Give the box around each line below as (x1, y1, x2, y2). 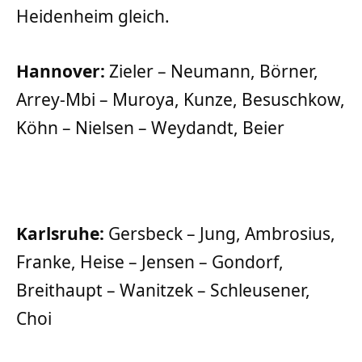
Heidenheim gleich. (16, 5, 170, 28)
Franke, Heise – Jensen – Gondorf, (16, 250, 284, 274)
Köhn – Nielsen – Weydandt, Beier (16, 116, 284, 139)
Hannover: (16, 59, 105, 82)
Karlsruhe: (16, 222, 108, 246)
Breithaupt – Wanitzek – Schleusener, (16, 279, 310, 302)
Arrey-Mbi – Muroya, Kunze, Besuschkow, (16, 87, 345, 111)
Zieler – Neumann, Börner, (105, 59, 318, 82)
